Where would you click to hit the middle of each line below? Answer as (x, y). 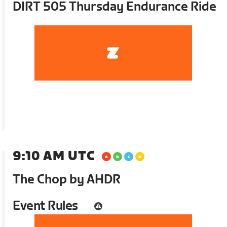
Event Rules (45, 206)
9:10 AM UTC (54, 156)
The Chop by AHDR (67, 179)
